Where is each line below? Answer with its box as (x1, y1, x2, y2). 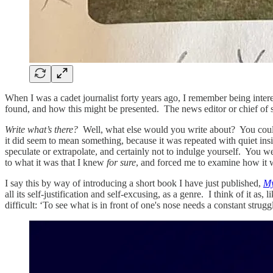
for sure (107, 157, 136, 168)
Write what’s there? (5, 124, 80, 135)
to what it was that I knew (5, 157, 107, 168)
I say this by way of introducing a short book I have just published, (5, 177, 263, 188)
